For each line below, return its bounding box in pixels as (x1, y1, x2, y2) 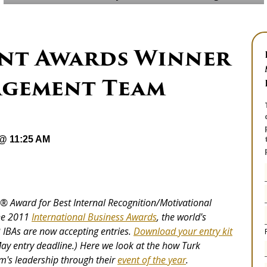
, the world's (157, 210, 206, 224)
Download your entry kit (133, 225, 232, 238)
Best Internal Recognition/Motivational (53, 196, 212, 210)
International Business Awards (32, 210, 157, 224)
